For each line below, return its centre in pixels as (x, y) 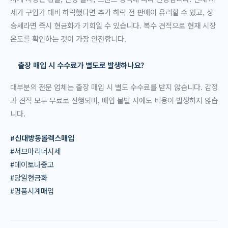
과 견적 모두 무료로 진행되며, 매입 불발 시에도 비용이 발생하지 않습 (114, 100)
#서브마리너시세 (35, 151)
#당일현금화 (29, 177)
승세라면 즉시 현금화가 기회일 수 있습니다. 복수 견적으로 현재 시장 (113, 25)
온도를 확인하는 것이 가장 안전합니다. (68, 38)
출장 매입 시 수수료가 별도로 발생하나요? (81, 65)
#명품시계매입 (32, 190)
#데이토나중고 (32, 164)
